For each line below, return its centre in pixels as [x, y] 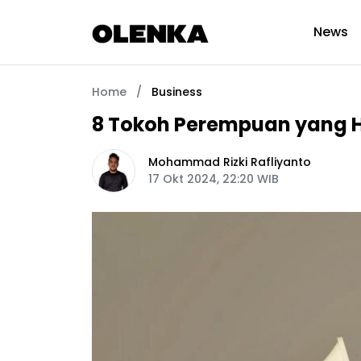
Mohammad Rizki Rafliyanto [230, 162]
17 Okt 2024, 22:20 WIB [214, 179]
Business [177, 92]
